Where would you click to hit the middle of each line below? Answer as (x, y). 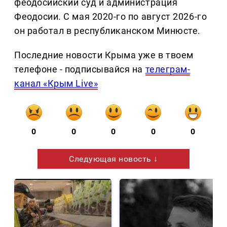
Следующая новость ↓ (113, 159)
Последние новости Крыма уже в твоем (104, 55)
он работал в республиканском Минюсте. (107, 30)
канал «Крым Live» (56, 83)
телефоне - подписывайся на (80, 69)
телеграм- (168, 69)
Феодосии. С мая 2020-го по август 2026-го (111, 16)
